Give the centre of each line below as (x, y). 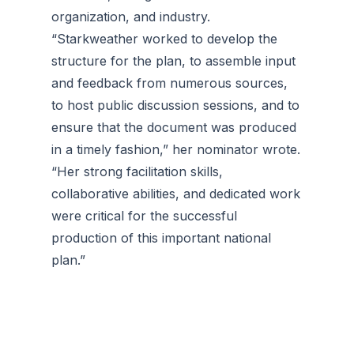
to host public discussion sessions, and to (175, 105)
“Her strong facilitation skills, (137, 171)
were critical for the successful (144, 216)
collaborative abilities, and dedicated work (176, 194)
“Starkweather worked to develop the (164, 39)
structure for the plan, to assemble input (173, 61)
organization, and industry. (131, 17)
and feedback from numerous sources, (169, 83)
